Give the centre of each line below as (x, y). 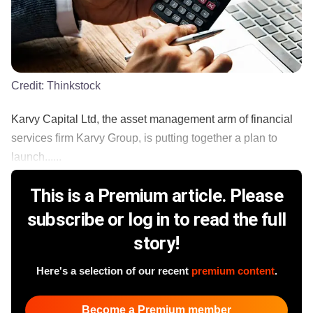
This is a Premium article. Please (156, 195)
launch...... (36, 156)
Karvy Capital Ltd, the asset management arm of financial (152, 119)
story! (156, 243)
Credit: (29, 85)
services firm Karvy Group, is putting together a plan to (144, 138)
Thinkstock (74, 85)
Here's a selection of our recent (114, 270)
